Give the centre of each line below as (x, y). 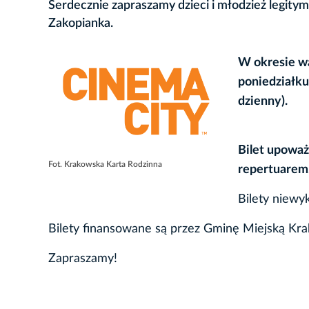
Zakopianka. (81, 24)
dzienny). (263, 102)
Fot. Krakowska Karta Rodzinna (105, 165)
